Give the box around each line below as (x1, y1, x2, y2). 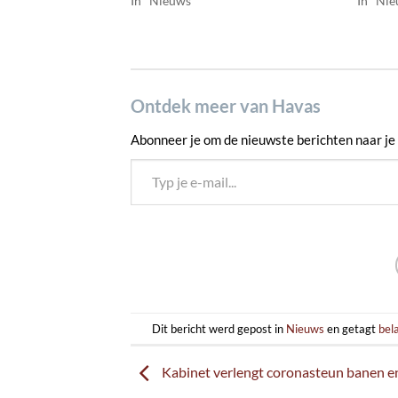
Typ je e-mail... (131, 151, 163, 167)
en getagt (324, 321, 379, 336)
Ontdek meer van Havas (131, 95, 321, 117)
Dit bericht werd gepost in (152, 321, 287, 336)
